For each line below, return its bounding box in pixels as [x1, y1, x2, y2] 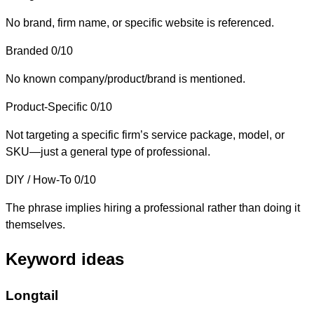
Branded [6, 44, 48, 57]
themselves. [6, 218, 65, 231]
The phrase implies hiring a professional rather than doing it [6, 201, 300, 214]
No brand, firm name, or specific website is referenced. [6, 16, 274, 29]
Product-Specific [6, 100, 88, 113]
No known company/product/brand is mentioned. [6, 72, 245, 85]
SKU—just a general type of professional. [6, 145, 210, 158]
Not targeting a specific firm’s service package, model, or [6, 128, 285, 141]
